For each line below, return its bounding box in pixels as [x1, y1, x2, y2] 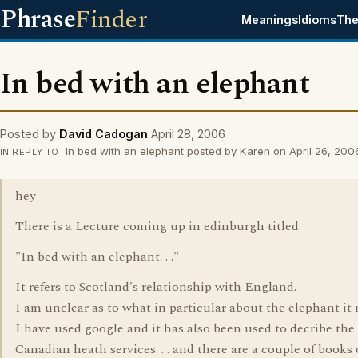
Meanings [241, 13, 299, 26]
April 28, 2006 [151, 127, 225, 141]
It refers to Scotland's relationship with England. [15, 277, 296, 296]
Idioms [298, 13, 337, 26]
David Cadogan [59, 127, 148, 141]
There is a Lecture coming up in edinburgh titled [15, 217, 299, 236]
